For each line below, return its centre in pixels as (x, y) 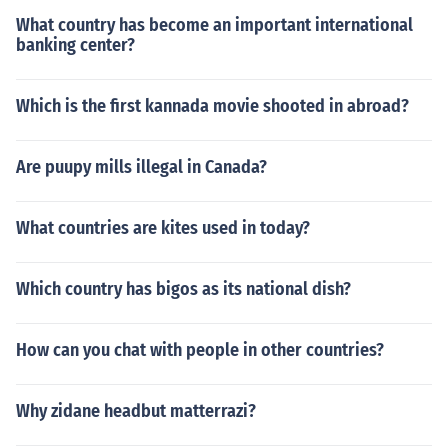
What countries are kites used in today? (163, 228)
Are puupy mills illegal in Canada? (141, 167)
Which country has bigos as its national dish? (183, 289)
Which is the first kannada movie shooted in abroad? (212, 106)
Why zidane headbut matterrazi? (136, 411)
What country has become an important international (214, 25)
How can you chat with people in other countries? (200, 350)
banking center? (75, 45)
